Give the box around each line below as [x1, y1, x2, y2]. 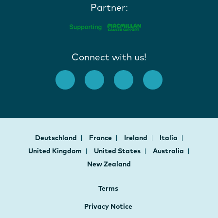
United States [94, 146, 142, 155]
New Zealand [87, 159, 131, 168]
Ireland [124, 133, 149, 142]
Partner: [90, 1, 128, 14]
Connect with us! [72, 51, 146, 63]
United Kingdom [28, 146, 83, 155]
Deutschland [35, 133, 78, 142]
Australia [153, 146, 185, 155]
